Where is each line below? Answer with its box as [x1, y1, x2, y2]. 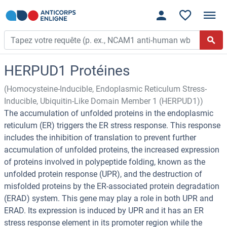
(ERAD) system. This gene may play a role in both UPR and [4, 194, 213, 204]
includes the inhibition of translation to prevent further [4, 133, 196, 143]
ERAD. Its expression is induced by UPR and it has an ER [4, 206, 204, 216]
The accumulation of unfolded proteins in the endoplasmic [4, 108, 213, 119]
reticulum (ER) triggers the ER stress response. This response [4, 121, 220, 131]
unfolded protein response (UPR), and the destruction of [4, 169, 202, 179]
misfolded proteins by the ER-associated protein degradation [4, 181, 219, 192]
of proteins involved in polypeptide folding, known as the [4, 157, 205, 167]
